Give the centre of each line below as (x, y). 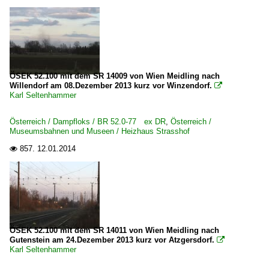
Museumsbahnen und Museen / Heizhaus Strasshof (100, 131)
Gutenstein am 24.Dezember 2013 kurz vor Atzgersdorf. (112, 240)
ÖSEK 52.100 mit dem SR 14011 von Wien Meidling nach (114, 230)
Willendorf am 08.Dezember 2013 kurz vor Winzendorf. (112, 86)
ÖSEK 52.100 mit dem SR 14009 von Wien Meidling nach (115, 76)
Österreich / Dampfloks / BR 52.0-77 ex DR (88, 122)
